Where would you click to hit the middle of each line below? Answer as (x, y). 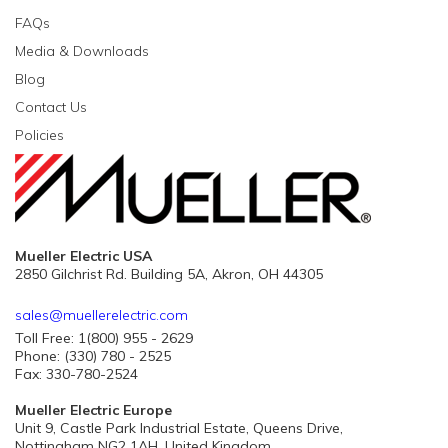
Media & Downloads (82, 51)
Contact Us (51, 107)
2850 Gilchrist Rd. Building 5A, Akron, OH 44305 (169, 274)
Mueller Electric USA (83, 256)
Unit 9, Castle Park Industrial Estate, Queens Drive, (179, 428)
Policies (39, 135)
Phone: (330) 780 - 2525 (93, 356)
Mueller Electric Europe (93, 410)
